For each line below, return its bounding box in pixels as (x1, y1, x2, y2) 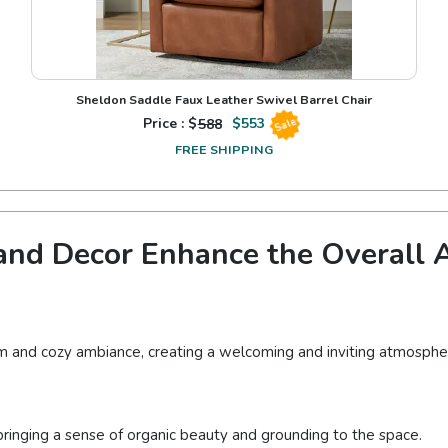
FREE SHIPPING (174, 141, 273, 159)
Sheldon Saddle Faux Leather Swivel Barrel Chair (75, 91, 372, 109)
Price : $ (142, 114, 198, 134)
